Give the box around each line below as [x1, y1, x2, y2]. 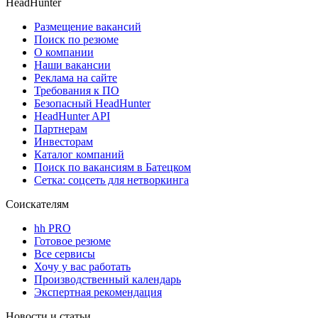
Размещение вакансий [34, 20, 141, 33]
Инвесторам [34, 135, 93, 148]
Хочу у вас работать [34, 260, 131, 273]
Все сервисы [34, 247, 95, 260]
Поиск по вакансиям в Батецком [34, 160, 191, 173]
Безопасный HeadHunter [34, 97, 150, 109]
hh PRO [34, 221, 71, 234]
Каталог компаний [34, 148, 124, 160]
